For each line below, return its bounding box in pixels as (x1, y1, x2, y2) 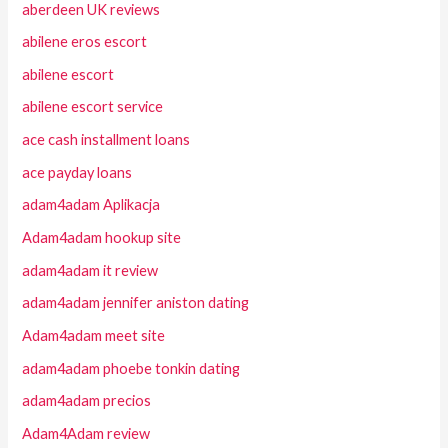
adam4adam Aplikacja (22, 196, 161, 214)
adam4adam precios (22, 392, 152, 410)
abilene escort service (22, 98, 164, 116)
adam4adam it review (22, 261, 159, 279)
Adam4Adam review (22, 424, 151, 442)
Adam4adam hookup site (22, 229, 182, 247)
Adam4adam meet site (22, 326, 166, 344)
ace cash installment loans (22, 131, 191, 149)
